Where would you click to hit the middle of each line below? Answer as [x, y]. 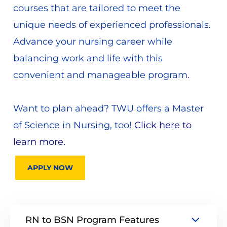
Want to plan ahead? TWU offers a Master [108, 108]
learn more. [40, 142]
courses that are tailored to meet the [97, 8]
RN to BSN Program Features [92, 220]
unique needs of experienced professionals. [112, 25]
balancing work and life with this [88, 58]
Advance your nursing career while [92, 41]
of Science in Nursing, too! [73, 125]
